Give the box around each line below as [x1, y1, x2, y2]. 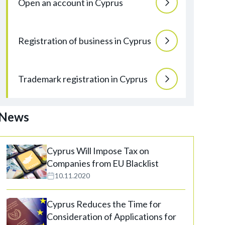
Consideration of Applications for [47, 211, 176, 222]
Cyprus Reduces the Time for [47, 198, 161, 209]
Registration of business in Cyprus [18, 35, 151, 46]
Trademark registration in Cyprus [18, 73, 148, 84]
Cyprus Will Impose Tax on [47, 145, 149, 156]
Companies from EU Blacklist [47, 158, 159, 169]
